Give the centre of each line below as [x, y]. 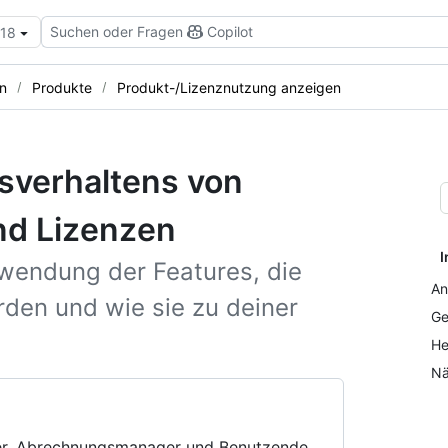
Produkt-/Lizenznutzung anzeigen [229, 87]
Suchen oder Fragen [116, 31]
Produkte [62, 87]
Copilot [230, 31]
